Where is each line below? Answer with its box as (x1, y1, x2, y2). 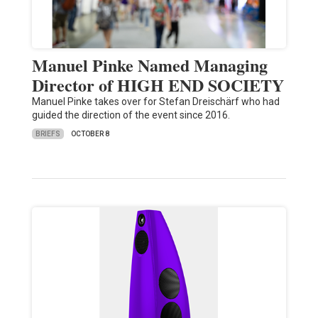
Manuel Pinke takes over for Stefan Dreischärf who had (31, 96, 280, 108)
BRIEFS (35, 129, 60, 138)
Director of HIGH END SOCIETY (31, 72, 284, 98)
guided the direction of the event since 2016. (31, 109, 230, 121)
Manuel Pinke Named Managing (31, 53, 268, 78)
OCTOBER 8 (70, 130, 109, 138)
